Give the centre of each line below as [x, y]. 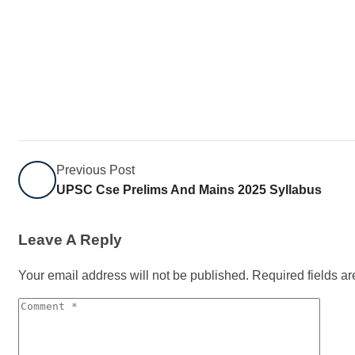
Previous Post [95, 170]
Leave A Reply [70, 240]
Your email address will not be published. [134, 276]
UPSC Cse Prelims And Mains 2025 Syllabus [189, 189]
